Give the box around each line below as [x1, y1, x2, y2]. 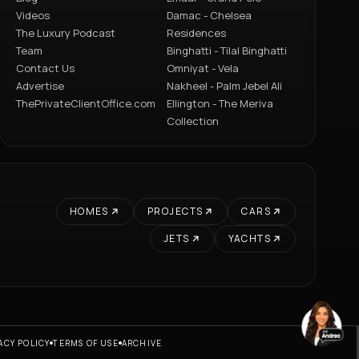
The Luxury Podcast [15, 26, 115, 41]
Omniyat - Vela [167, 61, 240, 76]
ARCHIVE [121, 337, 163, 349]
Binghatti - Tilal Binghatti [167, 43, 288, 58]
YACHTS [228, 231, 272, 245]
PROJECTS [147, 204, 204, 218]
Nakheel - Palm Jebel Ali [167, 79, 283, 94]
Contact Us [15, 61, 75, 76]
